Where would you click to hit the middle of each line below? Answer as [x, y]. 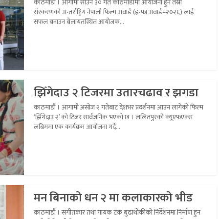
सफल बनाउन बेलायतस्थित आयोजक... [79, 22]
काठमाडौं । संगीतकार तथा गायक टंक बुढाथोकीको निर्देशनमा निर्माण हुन [117, 212]
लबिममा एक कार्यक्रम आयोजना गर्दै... [77, 127]
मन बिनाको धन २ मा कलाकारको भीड [113, 198]
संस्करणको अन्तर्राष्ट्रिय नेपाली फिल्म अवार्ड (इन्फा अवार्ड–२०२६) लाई [114, 12]
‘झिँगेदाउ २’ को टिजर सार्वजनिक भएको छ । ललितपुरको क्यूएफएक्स [113, 117]
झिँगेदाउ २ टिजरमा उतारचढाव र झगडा [116, 93]
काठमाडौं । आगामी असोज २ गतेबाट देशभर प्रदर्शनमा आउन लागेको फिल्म [119, 107]
